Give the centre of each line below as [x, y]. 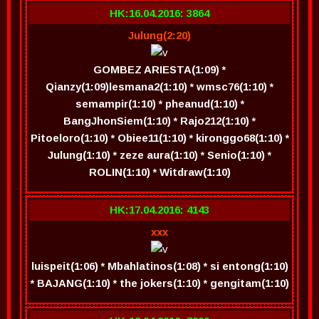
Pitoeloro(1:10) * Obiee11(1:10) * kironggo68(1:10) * [159, 138]
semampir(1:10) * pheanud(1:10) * [159, 104]
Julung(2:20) [159, 35]
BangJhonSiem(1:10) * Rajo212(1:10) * [159, 121]
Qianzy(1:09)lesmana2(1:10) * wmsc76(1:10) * [159, 87]
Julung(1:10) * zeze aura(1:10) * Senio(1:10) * [159, 155]
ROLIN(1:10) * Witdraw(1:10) [159, 172]
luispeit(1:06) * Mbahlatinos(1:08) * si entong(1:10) [159, 266]
